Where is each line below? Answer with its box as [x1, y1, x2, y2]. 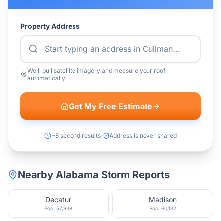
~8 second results [51, 132, 101, 139]
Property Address [20, 22, 80, 30]
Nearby [18, 169, 56, 181]
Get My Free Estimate [69, 101, 152, 111]
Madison [149, 195, 177, 204]
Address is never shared [110, 132, 177, 139]
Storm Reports [99, 169, 170, 181]
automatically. [27, 74, 66, 82]
